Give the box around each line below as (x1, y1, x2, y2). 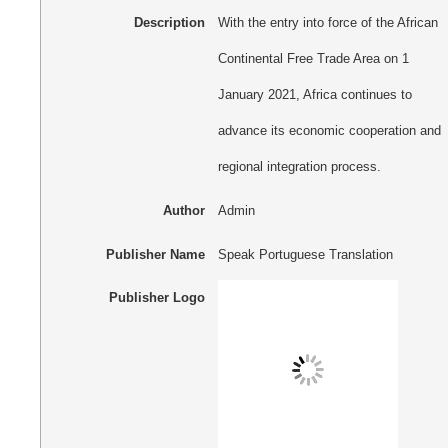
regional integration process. (217, 159, 381, 175)
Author (162, 202, 205, 218)
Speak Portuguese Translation (217, 246, 393, 262)
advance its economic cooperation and (217, 123, 441, 139)
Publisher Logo (108, 290, 205, 306)
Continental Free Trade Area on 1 (217, 51, 409, 67)
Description (133, 15, 205, 31)
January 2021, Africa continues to (217, 87, 412, 103)
